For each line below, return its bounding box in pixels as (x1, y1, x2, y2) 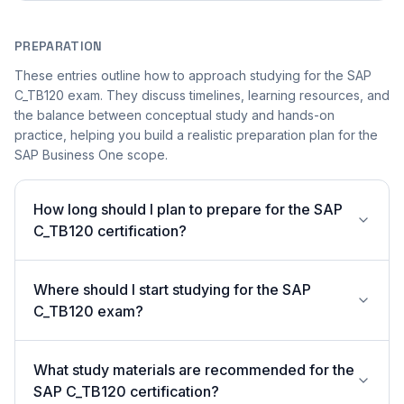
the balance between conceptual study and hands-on (14, 107, 335, 123)
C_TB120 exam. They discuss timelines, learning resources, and (14, 87, 390, 103)
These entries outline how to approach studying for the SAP (14, 68, 372, 83)
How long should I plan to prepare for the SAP (33, 200, 343, 218)
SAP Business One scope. (14, 147, 168, 162)
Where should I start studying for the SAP (33, 280, 311, 298)
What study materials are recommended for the (33, 361, 354, 379)
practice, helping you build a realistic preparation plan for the (14, 127, 378, 142)
